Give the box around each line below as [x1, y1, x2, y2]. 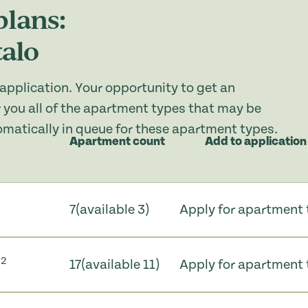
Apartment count [69, 133, 165, 148]
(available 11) [80, 256, 159, 272]
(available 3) [75, 201, 149, 217]
